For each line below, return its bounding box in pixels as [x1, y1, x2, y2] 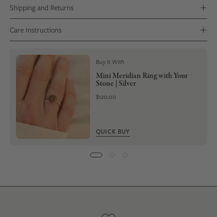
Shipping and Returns [10, 2, 74, 13]
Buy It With [95, 57, 124, 67]
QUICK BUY [95, 127, 130, 137]
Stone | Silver [95, 78, 136, 89]
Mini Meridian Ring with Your [95, 71, 188, 81]
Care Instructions [10, 25, 62, 35]
